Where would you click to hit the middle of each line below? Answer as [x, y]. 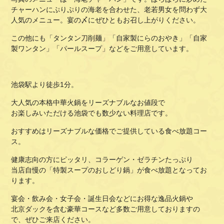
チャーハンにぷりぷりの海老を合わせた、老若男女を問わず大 [109, 10]
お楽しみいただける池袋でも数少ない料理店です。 [92, 113]
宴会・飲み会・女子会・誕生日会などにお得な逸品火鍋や [102, 199]
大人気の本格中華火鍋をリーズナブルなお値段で [88, 103]
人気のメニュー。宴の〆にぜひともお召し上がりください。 [106, 20]
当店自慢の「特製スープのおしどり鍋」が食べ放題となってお [109, 170]
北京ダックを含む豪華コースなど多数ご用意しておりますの [106, 209]
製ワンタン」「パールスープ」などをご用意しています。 [102, 49]
